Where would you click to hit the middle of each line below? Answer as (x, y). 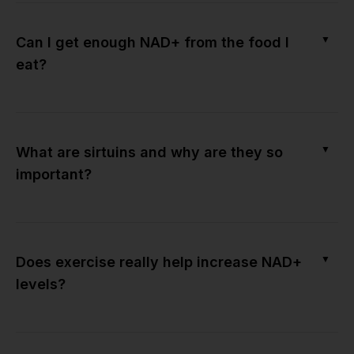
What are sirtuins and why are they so (149, 152)
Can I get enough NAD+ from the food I (153, 42)
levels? (41, 284)
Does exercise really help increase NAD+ (159, 262)
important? (54, 174)
